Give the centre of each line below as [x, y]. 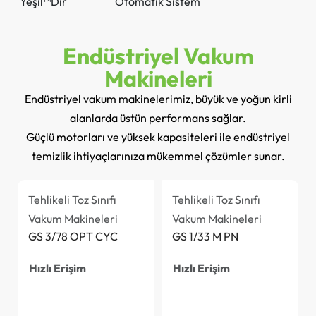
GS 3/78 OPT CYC [73, 236]
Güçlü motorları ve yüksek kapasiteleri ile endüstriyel [158, 136]
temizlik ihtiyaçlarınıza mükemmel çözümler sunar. [158, 156]
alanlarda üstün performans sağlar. [158, 117]
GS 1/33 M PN [205, 236]
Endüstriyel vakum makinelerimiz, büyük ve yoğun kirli [158, 98]
